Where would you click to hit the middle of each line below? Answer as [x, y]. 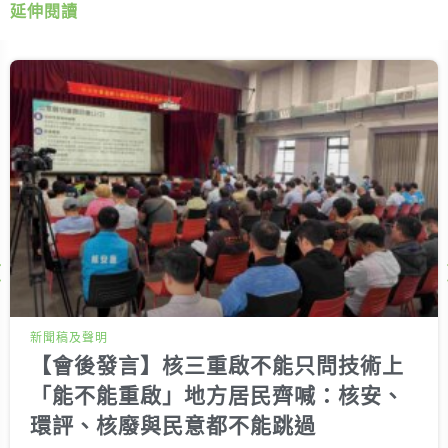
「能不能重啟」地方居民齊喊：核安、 [217, 395]
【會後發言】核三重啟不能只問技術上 [217, 365]
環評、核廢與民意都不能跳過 [173, 425]
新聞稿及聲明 [69, 337]
